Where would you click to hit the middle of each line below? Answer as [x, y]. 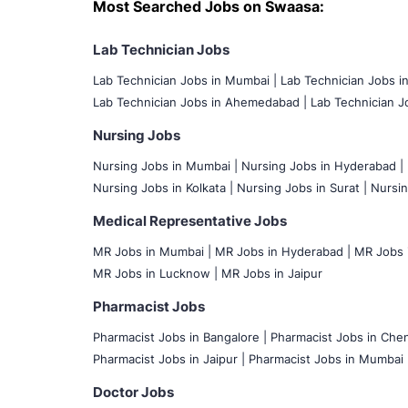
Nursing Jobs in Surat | [302, 187]
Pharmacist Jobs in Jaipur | [169, 358]
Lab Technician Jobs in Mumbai [183, 80]
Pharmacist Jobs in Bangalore [178, 337]
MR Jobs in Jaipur [272, 273]
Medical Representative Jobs [190, 220]
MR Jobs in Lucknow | [155, 273]
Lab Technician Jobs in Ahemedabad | [200, 102]
